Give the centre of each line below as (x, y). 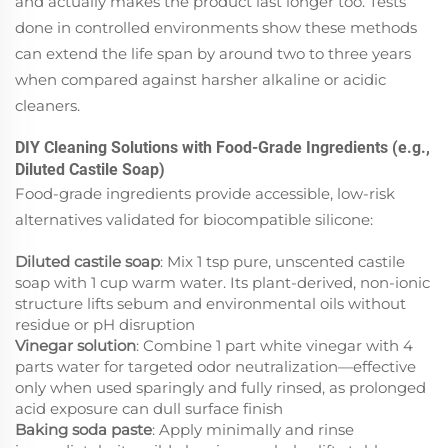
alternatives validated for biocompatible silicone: (194, 219)
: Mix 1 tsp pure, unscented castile (282, 261)
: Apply (179, 429)
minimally (243, 429)
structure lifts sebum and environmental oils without (210, 303)
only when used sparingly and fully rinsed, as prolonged (220, 387)
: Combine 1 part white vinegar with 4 (274, 345)
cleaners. (47, 105)
